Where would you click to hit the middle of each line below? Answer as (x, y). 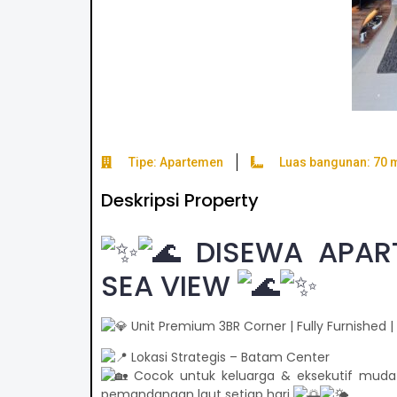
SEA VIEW (169, 285)
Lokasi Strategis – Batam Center (228, 358)
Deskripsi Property (179, 200)
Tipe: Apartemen (176, 162)
